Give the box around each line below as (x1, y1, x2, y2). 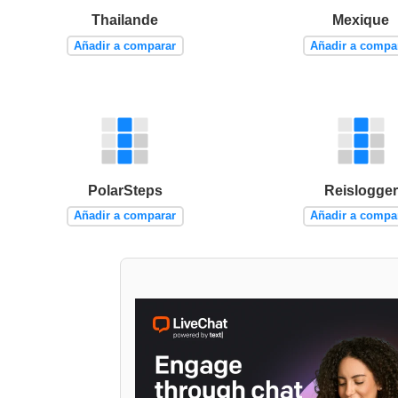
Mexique (332, 12, 390, 28)
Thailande (92, 12, 159, 28)
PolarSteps (87, 182, 163, 198)
